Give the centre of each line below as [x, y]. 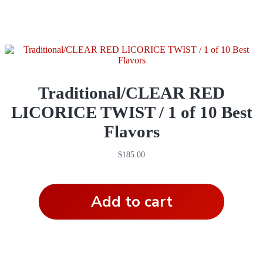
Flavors [131, 132]
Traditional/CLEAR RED [131, 93]
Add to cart [131, 201]
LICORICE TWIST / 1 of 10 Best [131, 112]
